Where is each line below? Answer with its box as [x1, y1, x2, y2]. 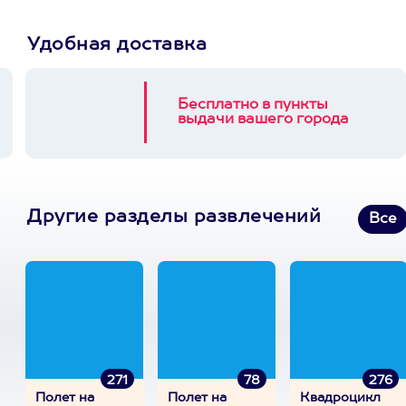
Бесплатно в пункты [178, 98, 328, 112]
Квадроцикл [300, 391, 381, 404]
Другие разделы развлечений [27, 208, 321, 227]
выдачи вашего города [178, 112, 349, 127]
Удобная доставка [27, 36, 207, 54]
